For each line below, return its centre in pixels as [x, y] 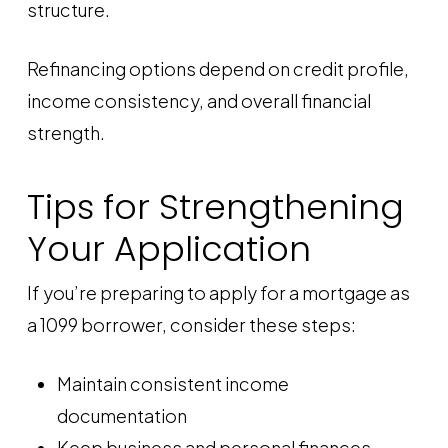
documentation [121, 415]
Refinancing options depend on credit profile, [217, 68]
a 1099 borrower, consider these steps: [191, 324]
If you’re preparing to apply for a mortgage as [218, 292]
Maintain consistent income [172, 383]
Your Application [168, 249]
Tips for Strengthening [215, 207]
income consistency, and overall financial [198, 100]
